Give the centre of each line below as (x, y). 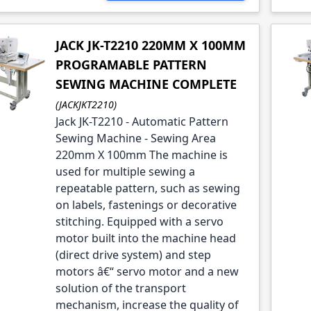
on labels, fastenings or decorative (146, 205)
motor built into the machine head (145, 238)
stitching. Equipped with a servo (139, 222)
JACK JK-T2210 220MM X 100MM (150, 45)
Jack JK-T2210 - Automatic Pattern (142, 122)
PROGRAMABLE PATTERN (131, 65)
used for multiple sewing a (125, 172)
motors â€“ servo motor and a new (147, 272)
